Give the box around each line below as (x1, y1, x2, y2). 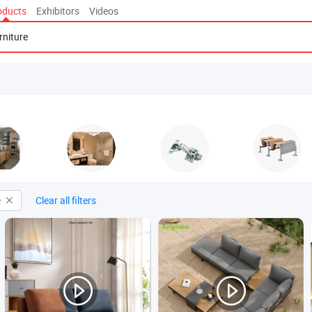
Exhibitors (36, 3, 79, 17)
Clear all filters (36, 194, 96, 207)
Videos (89, 3, 118, 17)
